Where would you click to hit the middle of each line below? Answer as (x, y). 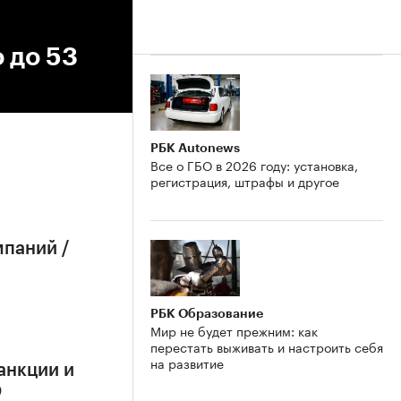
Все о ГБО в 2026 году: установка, (254, 164)
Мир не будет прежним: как (234, 330)
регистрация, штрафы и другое (245, 180)
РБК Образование (207, 313)
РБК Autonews (195, 147)
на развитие (187, 362)
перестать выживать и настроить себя (267, 346)
